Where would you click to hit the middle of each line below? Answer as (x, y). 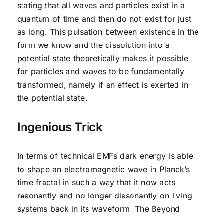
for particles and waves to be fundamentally (101, 71)
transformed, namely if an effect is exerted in (103, 84)
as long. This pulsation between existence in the (108, 32)
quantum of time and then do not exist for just (104, 18)
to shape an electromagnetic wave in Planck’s (103, 169)
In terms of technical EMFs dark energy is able (105, 156)
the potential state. (52, 98)
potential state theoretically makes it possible (103, 58)
